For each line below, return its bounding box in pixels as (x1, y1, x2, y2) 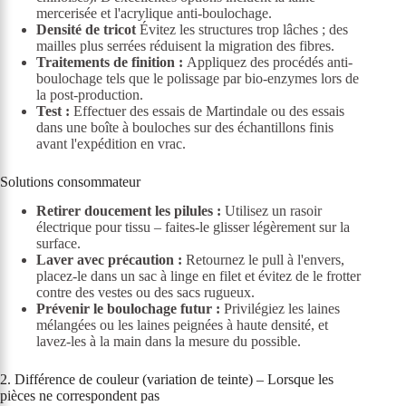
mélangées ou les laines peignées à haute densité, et (36, 317, 328, 333)
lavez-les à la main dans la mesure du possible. (36, 333, 301, 350)
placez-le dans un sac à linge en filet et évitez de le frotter (36, 268, 361, 285)
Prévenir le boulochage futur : (36, 301, 220, 317)
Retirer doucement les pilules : (36, 203, 221, 219)
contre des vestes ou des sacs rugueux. (36, 285, 255, 301)
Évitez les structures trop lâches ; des (136, 21, 348, 37)
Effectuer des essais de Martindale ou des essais (70, 102, 344, 119)
